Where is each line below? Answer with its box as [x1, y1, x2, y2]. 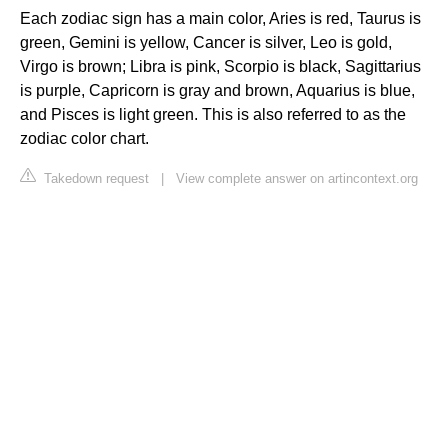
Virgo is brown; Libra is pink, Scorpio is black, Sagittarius [20, 57, 421, 75]
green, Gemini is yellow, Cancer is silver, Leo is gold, [20, 33, 392, 51]
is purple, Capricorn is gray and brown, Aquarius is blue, [20, 81, 415, 99]
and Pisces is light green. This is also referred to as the [20, 105, 406, 123]
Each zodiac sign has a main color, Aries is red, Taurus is [20, 9, 421, 27]
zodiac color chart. [20, 129, 149, 147]
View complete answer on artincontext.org [176, 170, 418, 186]
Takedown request [40, 170, 149, 186]
